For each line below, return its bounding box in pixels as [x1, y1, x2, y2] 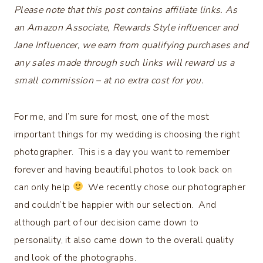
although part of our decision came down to [14, 215, 199, 229]
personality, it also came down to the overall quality [14, 233, 234, 247]
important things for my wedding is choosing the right [14, 127, 240, 141]
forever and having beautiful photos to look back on [14, 163, 232, 176]
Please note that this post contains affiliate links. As [14, 3, 238, 16]
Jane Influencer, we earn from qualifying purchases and [14, 38, 249, 52]
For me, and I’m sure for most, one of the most [14, 110, 210, 123]
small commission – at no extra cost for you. [14, 73, 204, 87]
